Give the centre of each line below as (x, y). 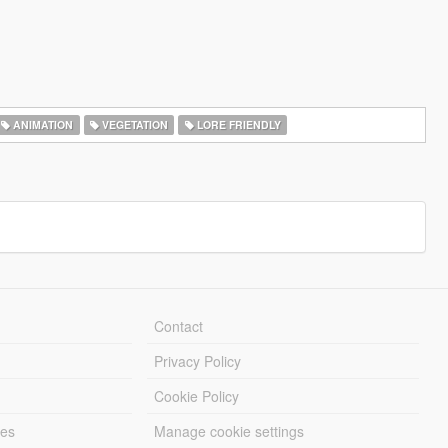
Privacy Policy (198, 361)
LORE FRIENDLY (237, 124)
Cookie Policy (197, 396)
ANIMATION (42, 124)
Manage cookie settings (229, 431)
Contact (179, 326)
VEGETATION (133, 124)
